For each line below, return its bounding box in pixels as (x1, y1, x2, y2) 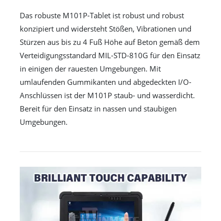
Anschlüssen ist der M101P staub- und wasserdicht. (20, 90, 195, 101)
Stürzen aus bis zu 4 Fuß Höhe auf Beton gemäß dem (20, 37, 200, 47)
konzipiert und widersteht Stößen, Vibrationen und (20, 24, 191, 34)
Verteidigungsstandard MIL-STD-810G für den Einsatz (20, 50, 200, 61)
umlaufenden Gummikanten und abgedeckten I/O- (20, 77, 191, 87)
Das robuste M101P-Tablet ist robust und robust (20, 10, 184, 21)
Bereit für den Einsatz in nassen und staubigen (20, 104, 177, 114)
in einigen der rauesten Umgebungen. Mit (20, 64, 161, 74)
